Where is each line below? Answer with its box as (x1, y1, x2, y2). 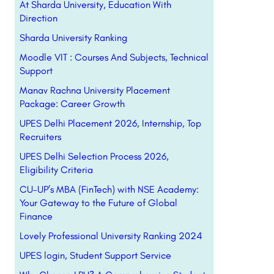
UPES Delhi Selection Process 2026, (19, 150, 169, 162)
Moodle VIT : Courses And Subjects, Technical (19, 51, 209, 63)
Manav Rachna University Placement (19, 84, 170, 96)
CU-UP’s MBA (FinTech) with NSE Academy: (19, 183, 199, 195)
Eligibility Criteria (19, 164, 93, 176)
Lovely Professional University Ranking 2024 (19, 230, 202, 242)
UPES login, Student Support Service (19, 250, 171, 261)
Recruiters (19, 131, 61, 143)
